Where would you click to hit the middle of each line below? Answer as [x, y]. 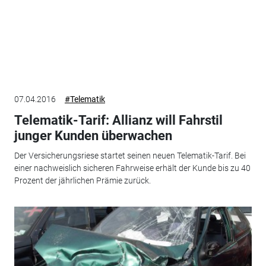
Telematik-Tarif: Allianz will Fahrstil [118, 120]
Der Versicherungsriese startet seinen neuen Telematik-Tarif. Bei [130, 156]
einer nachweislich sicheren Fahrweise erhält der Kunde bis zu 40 [132, 168]
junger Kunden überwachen [93, 135]
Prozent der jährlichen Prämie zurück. [82, 181]
